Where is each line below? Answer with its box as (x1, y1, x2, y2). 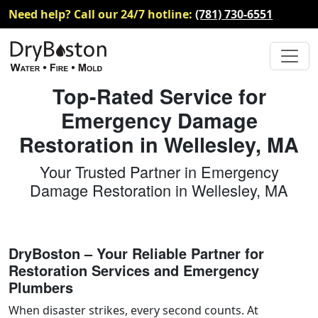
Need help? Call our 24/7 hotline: (9, 6, 195, 22)
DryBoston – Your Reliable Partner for (9, 242, 264, 263)
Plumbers (9, 276, 73, 297)
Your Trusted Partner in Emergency (39, 160, 279, 182)
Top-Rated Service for (52, 81, 266, 111)
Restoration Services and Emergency (9, 259, 259, 280)
